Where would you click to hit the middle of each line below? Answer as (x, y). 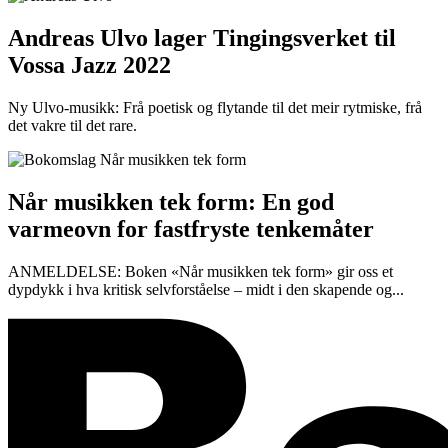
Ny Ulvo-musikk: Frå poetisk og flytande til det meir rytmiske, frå (215, 107)
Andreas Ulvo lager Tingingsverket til (202, 37)
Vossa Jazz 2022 (89, 64)
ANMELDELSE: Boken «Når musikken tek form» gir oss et (200, 271)
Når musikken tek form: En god (171, 201)
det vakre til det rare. (72, 125)
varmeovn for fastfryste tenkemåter (191, 228)
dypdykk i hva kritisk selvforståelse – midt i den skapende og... (206, 289)
